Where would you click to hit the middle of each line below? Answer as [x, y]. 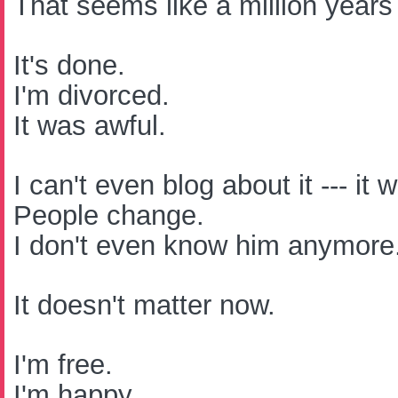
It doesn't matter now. [144, 305]
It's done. [69, 65]
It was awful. [90, 126]
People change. [109, 215]
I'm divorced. [92, 96]
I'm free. [63, 365]
